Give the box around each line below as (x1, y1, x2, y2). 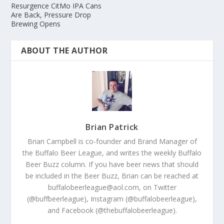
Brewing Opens (11, 18, 61, 28)
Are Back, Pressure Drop (11, 9, 91, 19)
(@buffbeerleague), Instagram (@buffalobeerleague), (27, 193, 197, 203)
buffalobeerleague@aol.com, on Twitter (47, 182, 176, 192)
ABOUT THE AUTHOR (21, 44, 108, 56)
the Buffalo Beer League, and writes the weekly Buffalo (22, 147, 201, 157)
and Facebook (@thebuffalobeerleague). (47, 205, 177, 215)
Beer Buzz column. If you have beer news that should (25, 159, 198, 169)
